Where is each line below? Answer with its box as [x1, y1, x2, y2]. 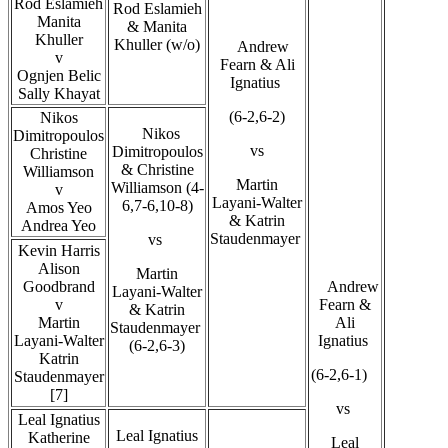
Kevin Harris [17, 241, 100, 259]
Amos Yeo [25, 198, 92, 216]
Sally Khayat [17, 84, 100, 102]
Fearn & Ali [219, 55, 295, 73]
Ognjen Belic [16, 66, 101, 84]
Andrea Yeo [21, 216, 96, 234]
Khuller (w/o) [114, 35, 200, 53]
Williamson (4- [110, 178, 204, 196]
